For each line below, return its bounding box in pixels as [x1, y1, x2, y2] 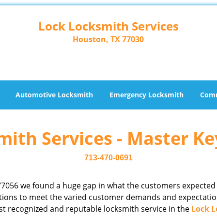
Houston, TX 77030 [73, 34, 144, 45]
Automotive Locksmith [15, 90, 93, 99]
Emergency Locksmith [109, 90, 184, 99]
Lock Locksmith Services [38, 18, 179, 34]
